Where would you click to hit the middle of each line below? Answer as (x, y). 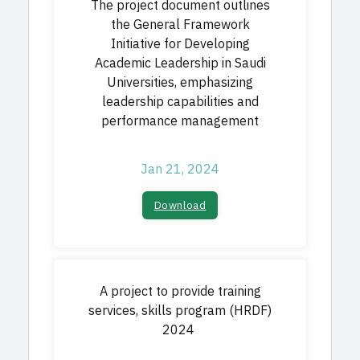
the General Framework (180, 25)
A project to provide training (180, 292)
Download (180, 205)
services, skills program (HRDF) (180, 311)
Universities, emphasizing (180, 83)
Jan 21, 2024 (180, 170)
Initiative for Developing (180, 44)
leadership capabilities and (180, 102)
